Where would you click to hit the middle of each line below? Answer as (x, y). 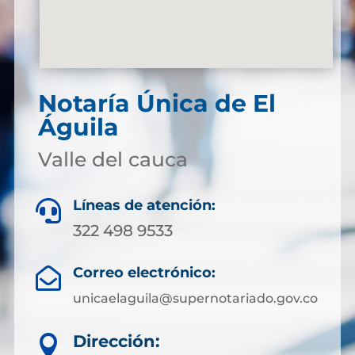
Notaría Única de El (157, 103)
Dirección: (116, 341)
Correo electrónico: (144, 273)
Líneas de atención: (144, 205)
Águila (78, 127)
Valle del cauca (113, 159)
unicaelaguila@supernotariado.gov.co (195, 298)
